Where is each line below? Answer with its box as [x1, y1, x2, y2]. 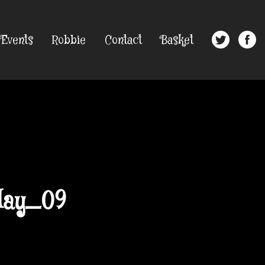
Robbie [52, 33, 86, 49]
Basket [161, 33, 193, 49]
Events [1, 33, 33, 49]
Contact [105, 33, 142, 49]
